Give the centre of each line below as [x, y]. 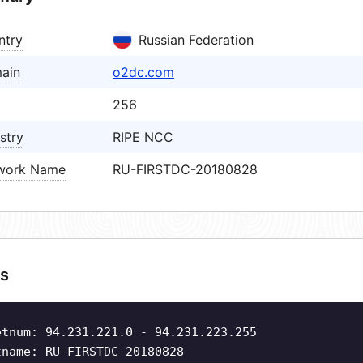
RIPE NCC [143, 137]
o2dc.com [143, 72]
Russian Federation [196, 40]
